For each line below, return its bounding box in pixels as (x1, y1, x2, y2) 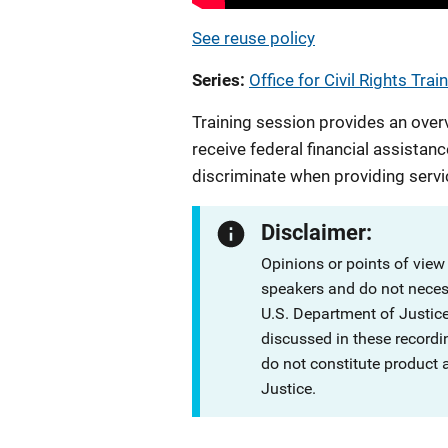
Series (192, 69, 240, 90)
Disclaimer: (261, 219, 373, 245)
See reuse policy (192, 27, 315, 48)
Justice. (261, 378, 317, 398)
